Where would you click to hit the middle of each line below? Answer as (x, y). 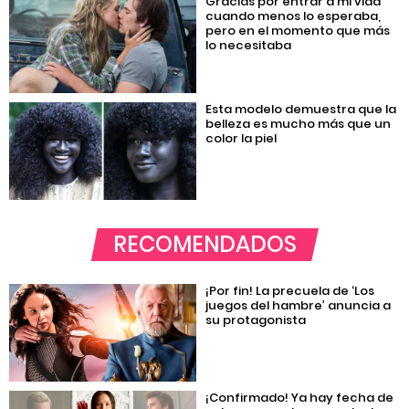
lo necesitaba (249, 46)
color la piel (241, 138)
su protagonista (256, 320)
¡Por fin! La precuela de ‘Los (290, 290)
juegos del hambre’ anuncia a (299, 305)
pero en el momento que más (298, 31)
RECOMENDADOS (204, 244)
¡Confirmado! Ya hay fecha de (300, 398)
